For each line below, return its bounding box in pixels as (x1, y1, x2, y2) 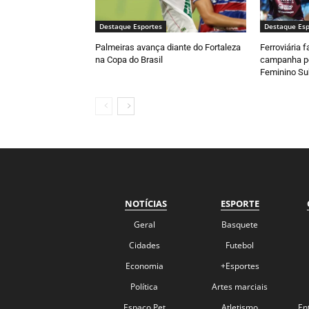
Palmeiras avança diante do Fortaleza (95, 42, 241, 53)
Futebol (226, 239, 255, 251)
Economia (125, 259, 163, 272)
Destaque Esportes (99, 21, 162, 32)
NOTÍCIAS (125, 197, 168, 210)
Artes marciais (212, 280, 268, 292)
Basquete (221, 218, 259, 230)
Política (130, 280, 159, 292)
